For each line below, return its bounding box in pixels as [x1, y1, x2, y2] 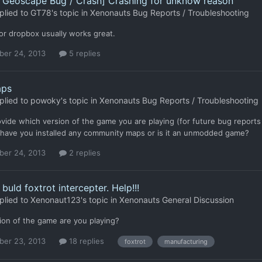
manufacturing [164, 237, 208, 246]
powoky [30, 95, 61, 105]
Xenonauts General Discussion [119, 195, 234, 205]
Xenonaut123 [30, 195, 81, 205]
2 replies [67, 148, 101, 158]
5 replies [67, 48, 101, 58]
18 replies [67, 236, 104, 246]
